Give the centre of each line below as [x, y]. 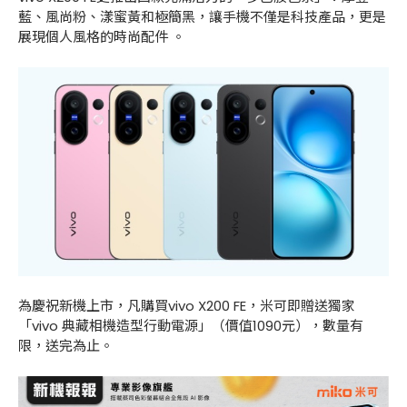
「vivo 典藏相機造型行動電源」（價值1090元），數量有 [191, 325]
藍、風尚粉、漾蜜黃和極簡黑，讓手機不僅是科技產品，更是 [202, 17]
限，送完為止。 [66, 345]
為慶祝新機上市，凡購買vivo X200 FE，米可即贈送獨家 [187, 305]
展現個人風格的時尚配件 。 [102, 37]
